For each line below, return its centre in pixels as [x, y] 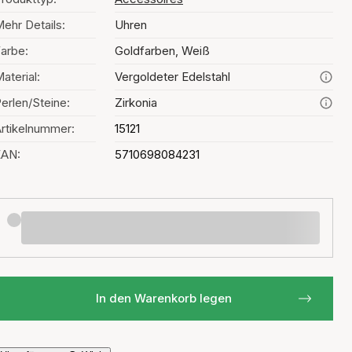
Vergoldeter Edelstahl [172, 77]
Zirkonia [136, 103]
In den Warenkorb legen [163, 298]
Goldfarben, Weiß [162, 51]
